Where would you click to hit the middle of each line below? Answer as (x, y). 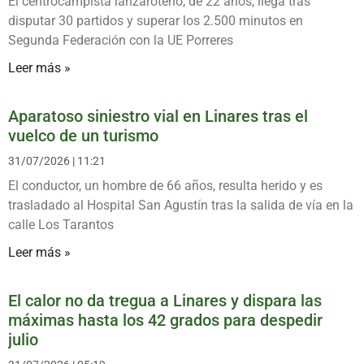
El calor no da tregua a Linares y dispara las (165, 300)
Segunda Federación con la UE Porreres (121, 40)
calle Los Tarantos (61, 224)
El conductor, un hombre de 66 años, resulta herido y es (165, 185)
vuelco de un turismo (83, 135)
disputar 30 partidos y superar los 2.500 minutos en (156, 20)
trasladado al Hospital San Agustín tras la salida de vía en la (181, 205)
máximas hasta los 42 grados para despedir (165, 320)
